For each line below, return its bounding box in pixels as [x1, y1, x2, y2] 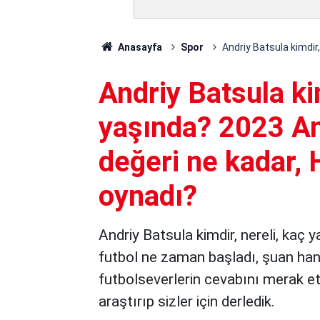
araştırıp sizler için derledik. [99, 293, 275, 310]
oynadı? [99, 179, 197, 213]
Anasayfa [115, 41, 162, 53]
